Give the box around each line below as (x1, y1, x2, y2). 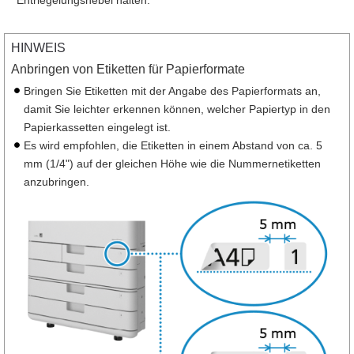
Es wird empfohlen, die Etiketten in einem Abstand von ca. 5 (24, 138, 322, 152)
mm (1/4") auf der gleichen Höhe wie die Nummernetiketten (24, 156, 321, 170)
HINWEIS (11, 40, 66, 55)
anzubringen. (24, 175, 89, 188)
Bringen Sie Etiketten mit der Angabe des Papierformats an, (24, 84, 321, 97)
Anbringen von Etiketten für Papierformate (11, 62, 245, 76)
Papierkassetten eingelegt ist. (24, 120, 171, 134)
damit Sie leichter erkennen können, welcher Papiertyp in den (24, 102, 330, 115)
